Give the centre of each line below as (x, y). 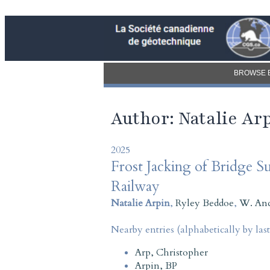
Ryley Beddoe (205, 203)
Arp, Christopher (171, 252)
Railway (135, 186)
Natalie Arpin (140, 203)
